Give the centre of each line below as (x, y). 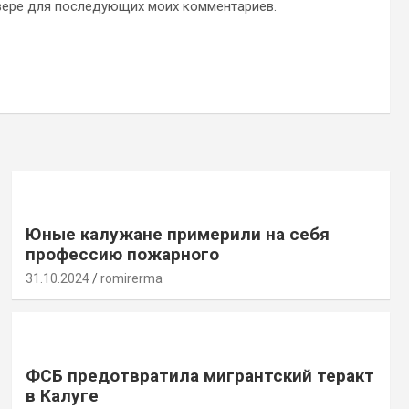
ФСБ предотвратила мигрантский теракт (199, 375)
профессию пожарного (122, 254)
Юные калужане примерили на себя (177, 234)
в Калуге (62, 395)
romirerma (131, 278)
